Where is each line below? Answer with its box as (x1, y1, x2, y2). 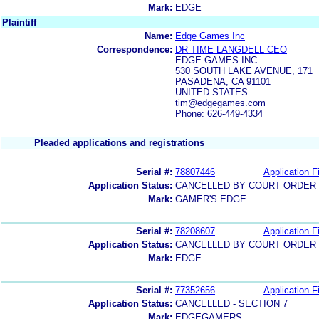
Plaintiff (2, 16, 36, 28)
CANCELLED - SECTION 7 (175, 298, 288, 309)
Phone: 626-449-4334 (175, 108, 263, 119)
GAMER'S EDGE (175, 193, 246, 204)
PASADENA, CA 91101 (175, 75, 271, 87)
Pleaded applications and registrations (34, 137, 204, 148)
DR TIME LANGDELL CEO (175, 43, 287, 55)
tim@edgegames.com (175, 97, 266, 108)
